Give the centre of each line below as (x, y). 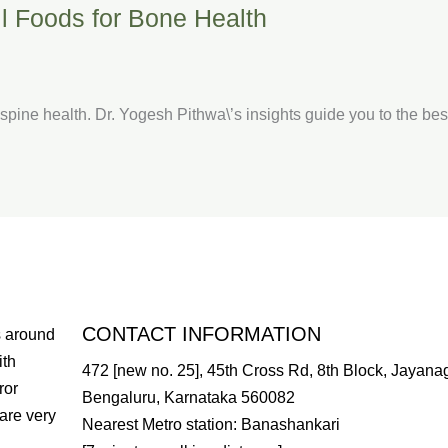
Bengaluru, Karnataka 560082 (188, 397)
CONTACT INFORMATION (201, 333)
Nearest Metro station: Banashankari (210, 424)
